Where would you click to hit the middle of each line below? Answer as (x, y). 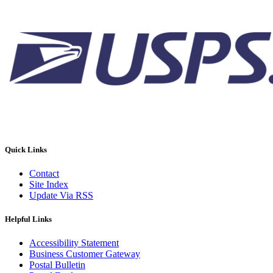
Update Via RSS (61, 195)
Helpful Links (28, 219)
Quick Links (26, 149)
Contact (44, 173)
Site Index (49, 184)
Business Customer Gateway (85, 254)
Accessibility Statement (74, 243)
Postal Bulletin (57, 265)
